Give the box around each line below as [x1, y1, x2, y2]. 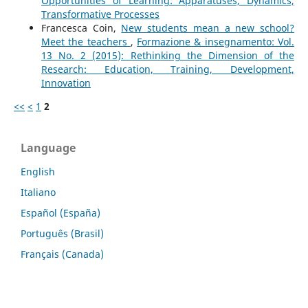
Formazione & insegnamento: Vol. [137, 34, 295, 48]
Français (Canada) [21, 247, 104, 261]
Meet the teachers [41, 34, 131, 48]
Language [21, 140, 76, 155]
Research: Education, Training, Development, [41, 62, 295, 76]
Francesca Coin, [41, 21, 122, 34]
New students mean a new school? [121, 21, 295, 34]
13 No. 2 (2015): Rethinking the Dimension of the [41, 48, 295, 62]
